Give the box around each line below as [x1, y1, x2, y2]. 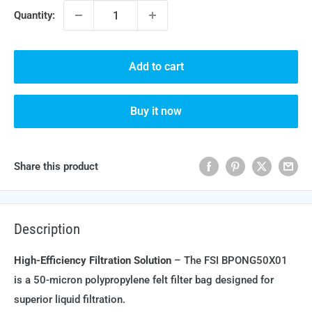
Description [14, 221, 80, 238]
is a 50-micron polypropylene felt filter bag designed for [14, 273, 274, 286]
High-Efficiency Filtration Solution [14, 253, 171, 267]
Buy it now [130, 104, 182, 118]
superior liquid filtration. [14, 292, 125, 306]
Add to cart [128, 60, 184, 73]
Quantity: [14, 9, 55, 22]
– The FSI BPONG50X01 [174, 253, 288, 267]
